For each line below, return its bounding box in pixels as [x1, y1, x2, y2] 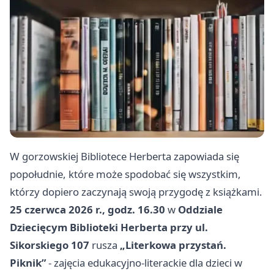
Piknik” [10, 256, 46, 270]
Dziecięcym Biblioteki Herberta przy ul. [10, 220, 208, 235]
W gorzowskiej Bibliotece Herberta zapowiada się [10, 149, 239, 164]
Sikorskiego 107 [10, 238, 89, 253]
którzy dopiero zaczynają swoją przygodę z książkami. [10, 185, 262, 199]
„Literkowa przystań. [120, 238, 226, 253]
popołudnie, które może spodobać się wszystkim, [10, 167, 241, 182]
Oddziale [178, 202, 223, 217]
